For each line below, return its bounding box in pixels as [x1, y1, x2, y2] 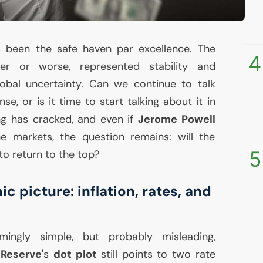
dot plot [53, 247, 97, 262]
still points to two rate [96, 247, 215, 262]
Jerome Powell [137, 112, 215, 127]
